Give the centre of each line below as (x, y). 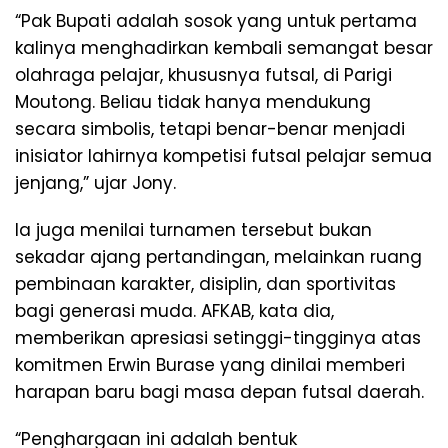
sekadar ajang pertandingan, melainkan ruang (218, 257)
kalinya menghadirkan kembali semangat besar (224, 48)
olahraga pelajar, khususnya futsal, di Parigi (203, 75)
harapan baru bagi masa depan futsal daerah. (219, 392)
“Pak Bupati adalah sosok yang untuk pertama (216, 21)
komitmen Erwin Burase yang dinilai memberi (210, 365)
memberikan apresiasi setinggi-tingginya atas (218, 338)
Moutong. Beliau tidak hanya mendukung (193, 102)
